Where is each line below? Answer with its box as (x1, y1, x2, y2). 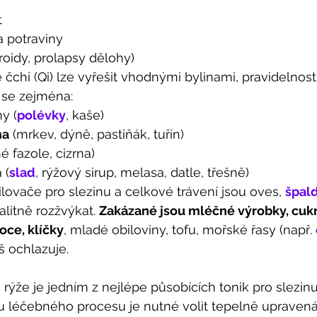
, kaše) (66, 108, 104, 122)
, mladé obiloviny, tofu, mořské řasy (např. (64, 222, 316, 237)
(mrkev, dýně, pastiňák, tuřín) (9, 127, 184, 142)
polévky (17, 108, 66, 122)
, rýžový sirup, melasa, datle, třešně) (35, 165, 253, 180)
